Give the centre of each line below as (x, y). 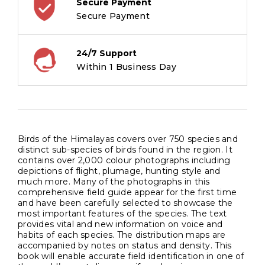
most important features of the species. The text (122, 213)
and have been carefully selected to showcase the (125, 203)
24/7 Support (106, 53)
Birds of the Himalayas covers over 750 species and (128, 139)
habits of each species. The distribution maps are (122, 235)
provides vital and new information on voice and (120, 224)
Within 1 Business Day (126, 67)
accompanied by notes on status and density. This (125, 245)
